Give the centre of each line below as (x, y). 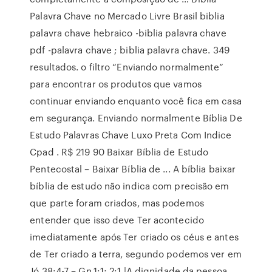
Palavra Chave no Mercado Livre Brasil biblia (127, 16)
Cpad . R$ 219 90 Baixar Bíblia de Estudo (119, 152)
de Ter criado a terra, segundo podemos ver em (136, 254)
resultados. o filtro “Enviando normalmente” (127, 67)
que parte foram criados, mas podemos (117, 203)
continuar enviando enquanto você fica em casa (136, 101)
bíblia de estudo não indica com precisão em (130, 186)
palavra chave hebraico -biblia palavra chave (128, 33)
